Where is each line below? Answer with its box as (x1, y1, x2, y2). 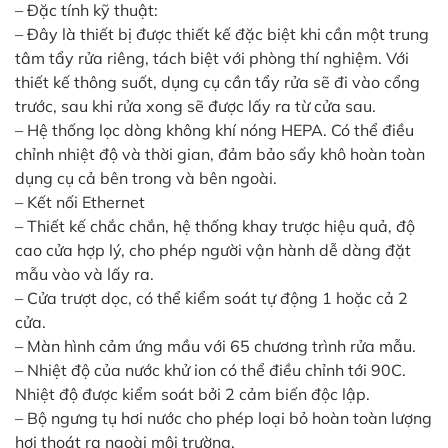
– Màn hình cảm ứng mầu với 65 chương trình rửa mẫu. (15, 335, 416, 356)
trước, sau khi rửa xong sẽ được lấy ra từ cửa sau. (15, 95, 376, 116)
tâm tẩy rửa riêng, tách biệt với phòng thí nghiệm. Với (15, 47, 409, 68)
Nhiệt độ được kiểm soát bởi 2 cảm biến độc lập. (15, 383, 370, 404)
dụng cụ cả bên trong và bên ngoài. (15, 167, 277, 188)
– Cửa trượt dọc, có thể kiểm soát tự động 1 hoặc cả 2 (15, 287, 408, 308)
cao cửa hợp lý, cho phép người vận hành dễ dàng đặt (15, 239, 411, 260)
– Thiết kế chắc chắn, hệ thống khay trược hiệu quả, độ (15, 215, 415, 236)
